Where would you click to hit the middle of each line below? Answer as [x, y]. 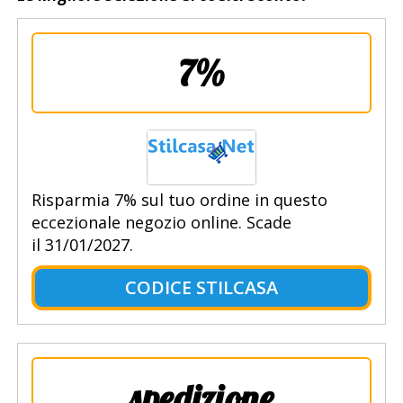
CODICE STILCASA [201, 288]
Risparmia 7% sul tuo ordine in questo [179, 200]
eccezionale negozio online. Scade [161, 223]
